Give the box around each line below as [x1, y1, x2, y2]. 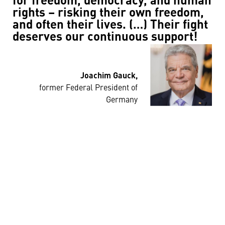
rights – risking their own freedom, [13, 8, 204, 20]
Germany [106, 96, 138, 104]
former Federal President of [39, 84, 138, 92]
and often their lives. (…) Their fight [13, 20, 208, 32]
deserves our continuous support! [13, 32, 197, 44]
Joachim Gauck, [80, 72, 138, 80]
